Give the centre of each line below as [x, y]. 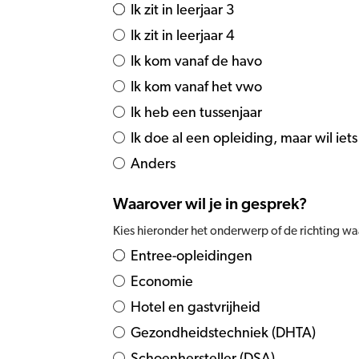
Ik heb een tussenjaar [196, 113]
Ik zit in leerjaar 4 [183, 36]
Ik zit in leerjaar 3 [183, 10]
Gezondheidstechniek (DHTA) [223, 333]
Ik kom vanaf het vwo [196, 87]
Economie [162, 282]
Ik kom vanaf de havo [196, 62]
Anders [153, 164]
